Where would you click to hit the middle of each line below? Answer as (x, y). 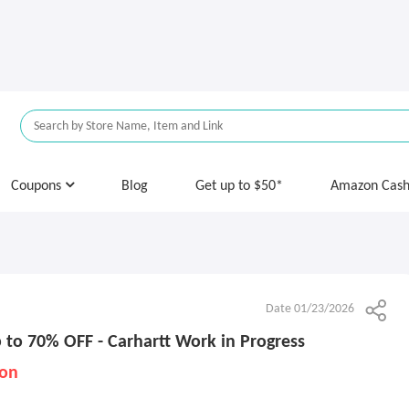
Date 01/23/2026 (310, 309)
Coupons (38, 186)
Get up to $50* (239, 186)
